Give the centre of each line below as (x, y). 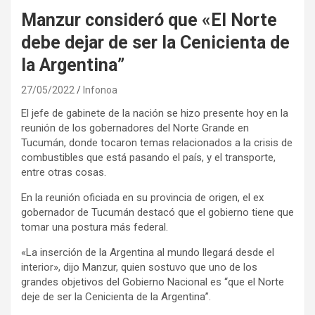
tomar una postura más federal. (95, 227)
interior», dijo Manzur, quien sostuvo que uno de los (139, 267)
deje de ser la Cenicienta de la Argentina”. (116, 296)
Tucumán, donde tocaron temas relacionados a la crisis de (157, 142)
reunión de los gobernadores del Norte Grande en (135, 128)
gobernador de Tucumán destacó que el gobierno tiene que (157, 212)
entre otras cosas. (64, 172)
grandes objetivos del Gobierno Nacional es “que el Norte (153, 282)
